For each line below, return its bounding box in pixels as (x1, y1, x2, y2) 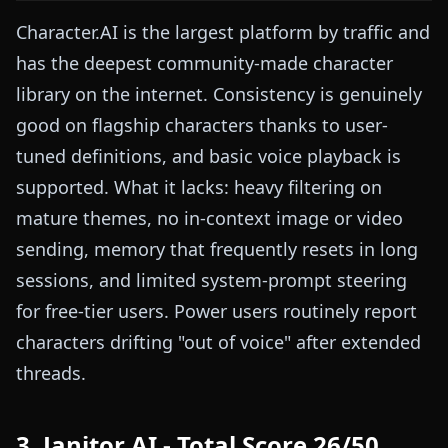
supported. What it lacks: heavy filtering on (16, 175, 382, 200)
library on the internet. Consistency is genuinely (16, 82, 422, 107)
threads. (16, 361, 86, 386)
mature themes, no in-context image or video (16, 206, 403, 231)
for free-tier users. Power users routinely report (16, 299, 417, 324)
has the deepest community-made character (16, 51, 393, 76)
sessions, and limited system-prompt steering (16, 268, 407, 293)
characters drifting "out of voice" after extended (16, 330, 421, 355)
